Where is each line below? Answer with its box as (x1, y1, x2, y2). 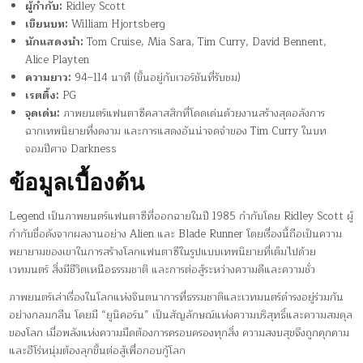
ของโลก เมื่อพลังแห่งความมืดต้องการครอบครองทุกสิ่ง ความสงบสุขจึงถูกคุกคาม (9, 324, 350, 343)
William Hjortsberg (68, 15, 166, 33)
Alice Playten (25, 50, 90, 69)
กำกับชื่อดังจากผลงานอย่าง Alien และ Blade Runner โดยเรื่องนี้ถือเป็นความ (9, 225, 343, 244)
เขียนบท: (25, 15, 69, 33)
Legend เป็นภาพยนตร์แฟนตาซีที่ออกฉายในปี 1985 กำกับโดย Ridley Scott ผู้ (9, 207, 354, 226)
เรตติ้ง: (25, 86, 60, 105)
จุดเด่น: (25, 104, 61, 122)
